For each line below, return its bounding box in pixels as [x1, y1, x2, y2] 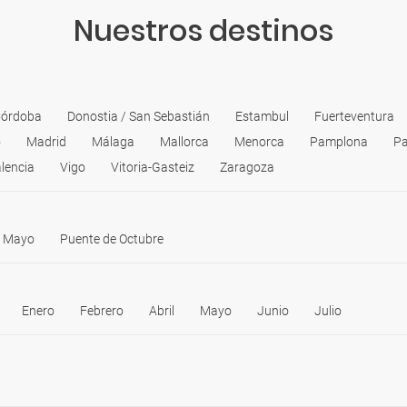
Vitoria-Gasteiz [111, 159, 194, 174]
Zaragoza [220, 159, 274, 174]
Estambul [235, 108, 289, 124]
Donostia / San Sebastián [67, 108, 210, 124]
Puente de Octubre [60, 231, 164, 246]
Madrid [26, 134, 66, 149]
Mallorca [160, 134, 209, 149]
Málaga [92, 134, 134, 149]
